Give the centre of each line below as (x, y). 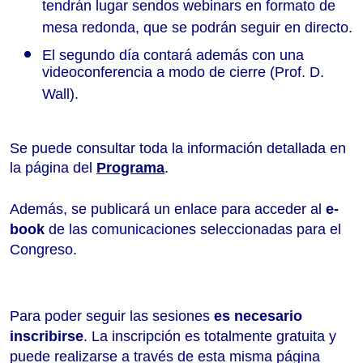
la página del (53, 167)
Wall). (62, 97)
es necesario (258, 316)
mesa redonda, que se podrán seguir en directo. (197, 31)
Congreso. (45, 249)
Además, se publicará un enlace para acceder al (168, 209)
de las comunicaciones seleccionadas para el (193, 229)
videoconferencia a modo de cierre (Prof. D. (183, 75)
